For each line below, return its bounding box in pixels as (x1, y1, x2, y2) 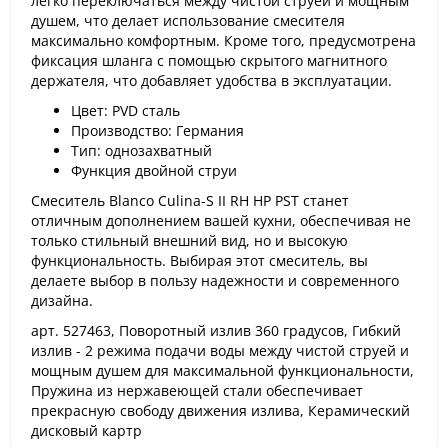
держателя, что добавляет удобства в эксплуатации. (31, 71, 392, 90)
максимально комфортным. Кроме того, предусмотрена (31, 31, 416, 50)
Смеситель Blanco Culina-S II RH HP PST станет (31, 191, 349, 210)
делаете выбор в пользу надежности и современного (31, 271, 399, 290)
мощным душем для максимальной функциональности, (31, 361, 414, 380)
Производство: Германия (71, 121, 244, 140)
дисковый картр (31, 421, 142, 440)
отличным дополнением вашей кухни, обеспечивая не (31, 211, 411, 230)
